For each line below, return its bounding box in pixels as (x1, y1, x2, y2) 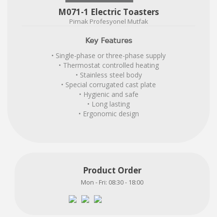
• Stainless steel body (75, 70, 142, 80)
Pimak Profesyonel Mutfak (69, 17, 148, 26)
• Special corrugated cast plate (61, 80, 156, 90)
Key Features (85, 36, 132, 46)
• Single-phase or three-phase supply (51, 51, 166, 61)
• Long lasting (87, 99, 130, 109)
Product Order (83, 165, 141, 176)
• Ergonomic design (78, 109, 139, 119)
